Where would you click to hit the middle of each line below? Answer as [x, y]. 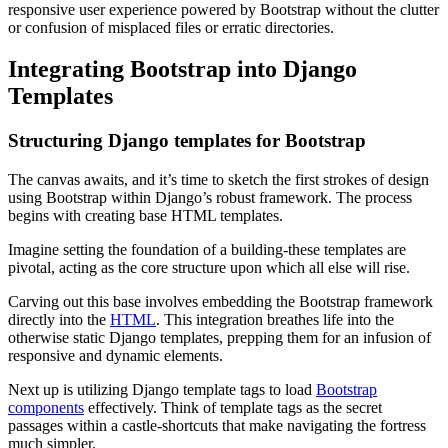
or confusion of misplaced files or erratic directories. [171, 27]
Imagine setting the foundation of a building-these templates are [207, 250]
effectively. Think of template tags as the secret [233, 408]
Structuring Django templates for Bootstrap [187, 141]
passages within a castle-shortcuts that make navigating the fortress [217, 426]
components [46, 408]
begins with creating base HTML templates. [145, 216]
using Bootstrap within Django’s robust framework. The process [210, 198]
